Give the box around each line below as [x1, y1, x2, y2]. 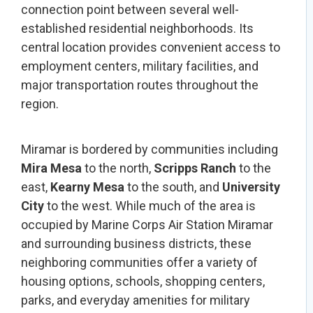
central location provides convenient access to [21, 40, 280, 54]
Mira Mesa [21, 161, 82, 176]
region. [21, 96, 59, 111]
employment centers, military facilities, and [21, 59, 259, 73]
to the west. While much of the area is [44, 198, 256, 214]
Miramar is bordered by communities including [21, 142, 278, 157]
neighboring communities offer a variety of [21, 255, 258, 270]
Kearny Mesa [50, 180, 124, 195]
